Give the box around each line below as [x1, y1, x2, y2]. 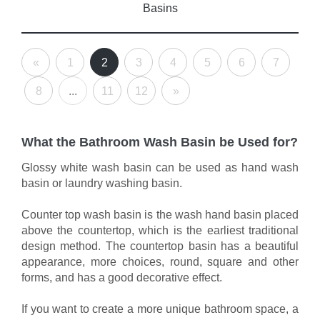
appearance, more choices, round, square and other [21, 256, 299, 268]
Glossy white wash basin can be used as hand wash [21, 161, 299, 174]
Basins [142, 2, 178, 14]
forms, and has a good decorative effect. [21, 271, 222, 284]
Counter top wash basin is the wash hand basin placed [21, 209, 299, 221]
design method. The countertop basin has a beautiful [21, 240, 299, 252]
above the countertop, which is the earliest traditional [21, 224, 299, 236]
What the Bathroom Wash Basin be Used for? [21, 135, 298, 149]
